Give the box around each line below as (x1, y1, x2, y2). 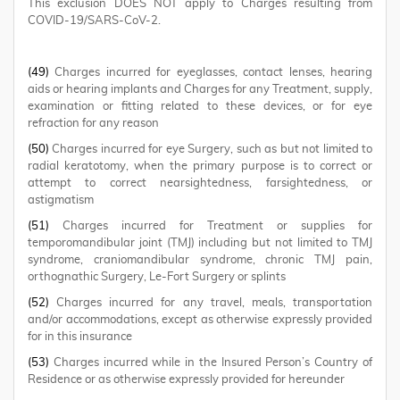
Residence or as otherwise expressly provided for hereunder (28, 374, 345, 386)
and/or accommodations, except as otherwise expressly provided (28, 314, 372, 326)
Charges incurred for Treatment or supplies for (49, 221, 372, 232)
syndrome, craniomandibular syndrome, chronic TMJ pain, (28, 254, 372, 266)
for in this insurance (28, 331, 132, 343)
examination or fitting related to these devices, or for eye (28, 101, 372, 112)
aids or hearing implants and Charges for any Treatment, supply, (28, 84, 372, 96)
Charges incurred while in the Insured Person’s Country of (49, 357, 372, 369)
